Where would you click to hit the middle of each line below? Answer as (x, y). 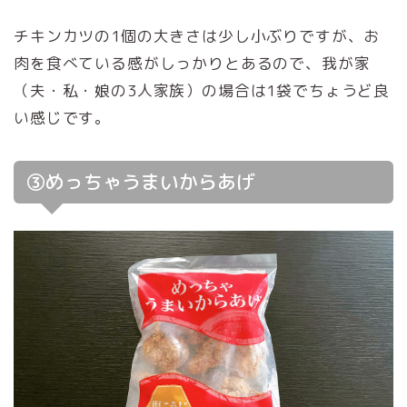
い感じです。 (63, 117)
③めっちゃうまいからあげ (141, 182)
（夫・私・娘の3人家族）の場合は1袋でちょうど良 (202, 90)
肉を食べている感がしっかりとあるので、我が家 (192, 63)
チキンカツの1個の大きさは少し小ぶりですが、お (197, 35)
